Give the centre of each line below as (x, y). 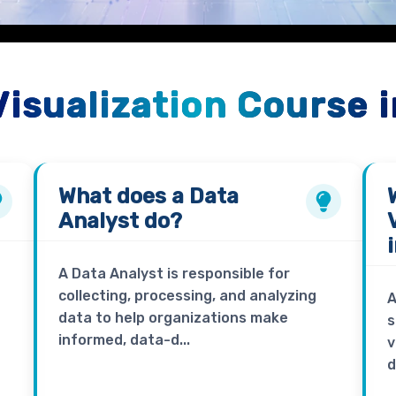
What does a (123, 197)
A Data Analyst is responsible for (174, 274)
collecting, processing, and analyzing (187, 296)
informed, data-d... (124, 340)
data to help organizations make (173, 318)
